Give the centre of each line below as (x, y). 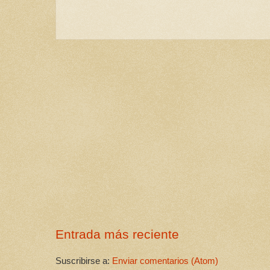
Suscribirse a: (84, 261)
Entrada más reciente (117, 234)
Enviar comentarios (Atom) (165, 261)
